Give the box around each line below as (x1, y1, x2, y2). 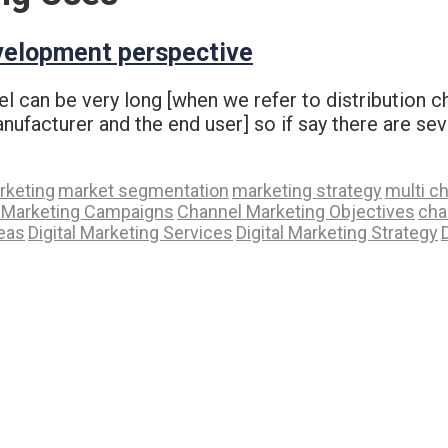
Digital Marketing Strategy (236, 221, 438, 243)
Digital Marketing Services (28, 221, 233, 243)
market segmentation (58, 179, 229, 201)
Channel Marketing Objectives (177, 200, 415, 222)
